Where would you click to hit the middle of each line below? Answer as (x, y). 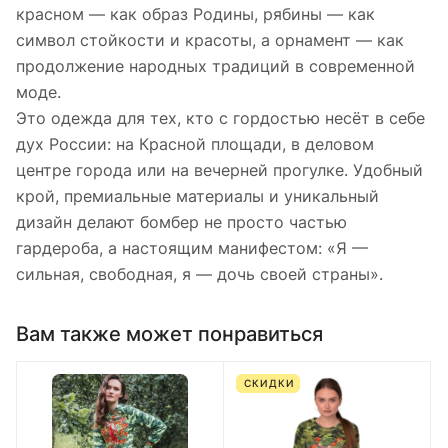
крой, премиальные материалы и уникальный (197, 196)
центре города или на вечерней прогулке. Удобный (219, 170)
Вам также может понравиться (169, 333)
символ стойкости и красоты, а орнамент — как (210, 40)
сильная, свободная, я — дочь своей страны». (199, 274)
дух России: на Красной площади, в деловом (195, 144)
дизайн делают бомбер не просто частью (181, 222)
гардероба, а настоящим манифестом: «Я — (192, 248)
